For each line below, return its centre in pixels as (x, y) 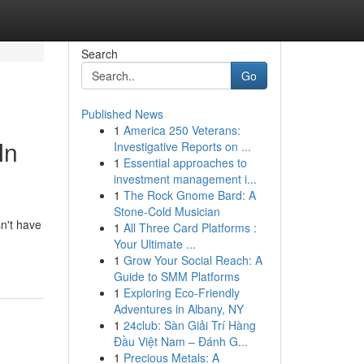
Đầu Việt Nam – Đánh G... (180, 341)
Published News (122, 114)
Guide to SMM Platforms (176, 276)
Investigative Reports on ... (182, 146)
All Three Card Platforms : (190, 227)
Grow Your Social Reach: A (193, 260)
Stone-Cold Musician (167, 211)
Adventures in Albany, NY (178, 309)
